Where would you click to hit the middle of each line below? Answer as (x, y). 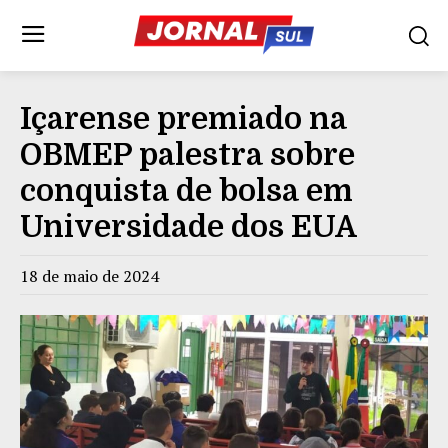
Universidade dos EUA (188, 226)
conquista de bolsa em (186, 190)
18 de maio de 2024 (89, 275)
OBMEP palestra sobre (187, 154)
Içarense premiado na (183, 118)
